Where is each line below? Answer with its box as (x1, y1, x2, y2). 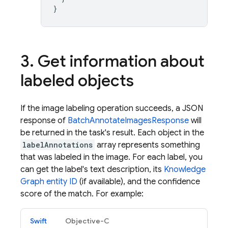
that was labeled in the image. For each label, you (20, 152, 203, 162)
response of (20, 116, 68, 126)
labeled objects (20, 70, 134, 91)
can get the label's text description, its (20, 164, 164, 175)
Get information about (34, 51, 205, 71)
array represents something (95, 140, 200, 150)
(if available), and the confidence (77, 177, 200, 187)
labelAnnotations (22, 140, 93, 150)
